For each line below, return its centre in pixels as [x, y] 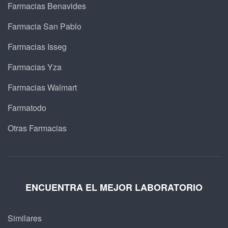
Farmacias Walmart [42, 87]
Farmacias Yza [35, 67]
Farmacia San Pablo [45, 26]
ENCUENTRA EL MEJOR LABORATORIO [114, 187]
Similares [25, 218]
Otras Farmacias [37, 128]
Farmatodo [27, 107]
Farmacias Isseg [37, 46]
